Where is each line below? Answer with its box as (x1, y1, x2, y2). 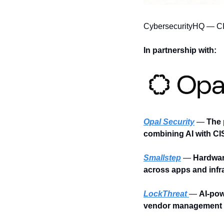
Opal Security (143, 117, 194, 126)
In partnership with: (143, 46, 216, 55)
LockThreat (143, 189, 187, 198)
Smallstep (143, 153, 181, 162)
